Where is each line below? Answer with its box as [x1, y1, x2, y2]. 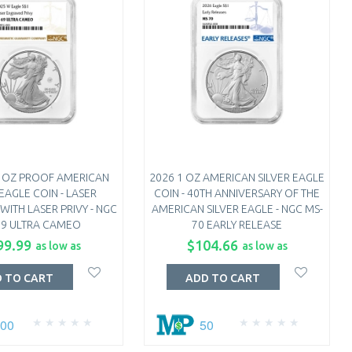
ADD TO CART [185, 271, 261, 284]
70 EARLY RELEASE [192, 218, 283, 232]
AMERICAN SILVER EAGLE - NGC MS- [151, 203, 323, 216]
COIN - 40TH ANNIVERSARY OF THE [154, 187, 321, 200]
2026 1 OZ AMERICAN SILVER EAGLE [149, 171, 325, 185]
